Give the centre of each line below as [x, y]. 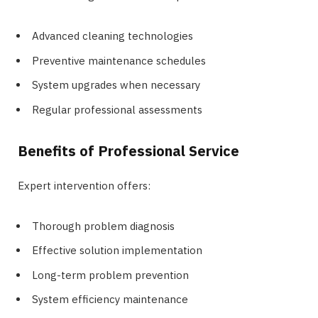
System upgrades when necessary [116, 85]
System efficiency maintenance [110, 300]
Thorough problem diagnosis [103, 226]
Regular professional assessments [117, 109]
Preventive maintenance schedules [119, 60]
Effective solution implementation [117, 251]
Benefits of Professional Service [128, 150]
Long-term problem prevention [110, 275]
